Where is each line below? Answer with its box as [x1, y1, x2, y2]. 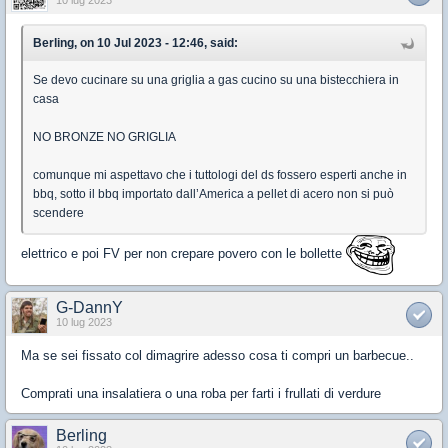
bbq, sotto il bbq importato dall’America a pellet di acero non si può [33, 187, 394, 202]
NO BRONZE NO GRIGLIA [33, 130, 176, 145]
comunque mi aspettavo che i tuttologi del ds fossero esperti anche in [33, 168, 407, 183]
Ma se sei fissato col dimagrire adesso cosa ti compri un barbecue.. [21, 348, 414, 364]
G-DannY [56, 299, 123, 317]
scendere [33, 206, 84, 221]
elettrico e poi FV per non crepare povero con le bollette [21, 246, 346, 262]
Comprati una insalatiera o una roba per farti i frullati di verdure [21, 386, 381, 402]
